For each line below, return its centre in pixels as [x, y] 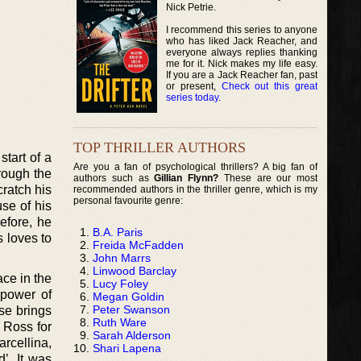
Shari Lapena [127, 348]
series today [192, 97]
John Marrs [122, 257]
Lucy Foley [120, 283]
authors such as [114, 178]
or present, [194, 86]
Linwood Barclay [135, 270]
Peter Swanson [131, 309]
